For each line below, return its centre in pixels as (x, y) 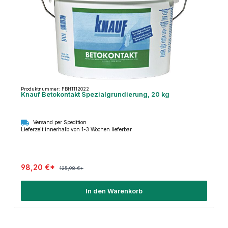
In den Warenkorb (114, 191)
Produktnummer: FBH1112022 (55, 89)
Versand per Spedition (60, 122)
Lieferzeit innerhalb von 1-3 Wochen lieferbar (76, 130)
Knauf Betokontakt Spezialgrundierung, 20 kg (95, 95)
